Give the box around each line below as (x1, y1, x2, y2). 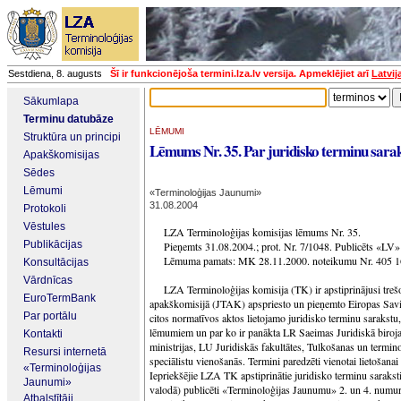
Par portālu (23, 310, 77, 322)
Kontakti (23, 328, 63, 340)
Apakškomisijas (23, 149, 99, 161)
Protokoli (23, 202, 66, 215)
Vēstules (23, 220, 65, 233)
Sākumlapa (23, 95, 79, 107)
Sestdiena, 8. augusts (8, 68, 110, 79)
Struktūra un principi (23, 131, 121, 143)
